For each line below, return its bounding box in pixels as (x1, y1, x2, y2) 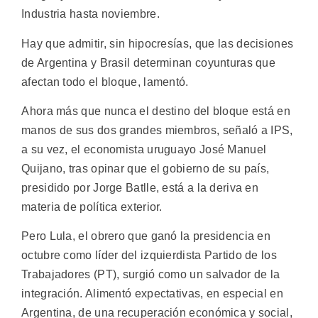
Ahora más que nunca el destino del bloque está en (21, 104, 290, 117)
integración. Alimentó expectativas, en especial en (21, 287, 283, 300)
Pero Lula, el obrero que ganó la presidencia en (21, 230, 271, 243)
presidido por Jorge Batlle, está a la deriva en (21, 181, 259, 194)
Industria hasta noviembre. (21, 8, 160, 21)
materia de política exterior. (21, 200, 163, 213)
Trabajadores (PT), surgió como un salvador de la (21, 268, 280, 281)
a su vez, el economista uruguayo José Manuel (21, 143, 267, 155)
